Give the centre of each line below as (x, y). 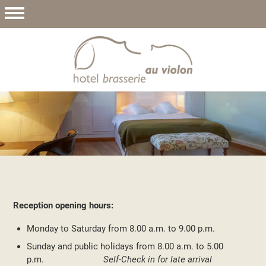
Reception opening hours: (64, 206)
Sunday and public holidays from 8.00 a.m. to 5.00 (125, 246)
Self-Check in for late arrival (157, 259)
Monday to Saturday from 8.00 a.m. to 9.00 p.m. (121, 229)
